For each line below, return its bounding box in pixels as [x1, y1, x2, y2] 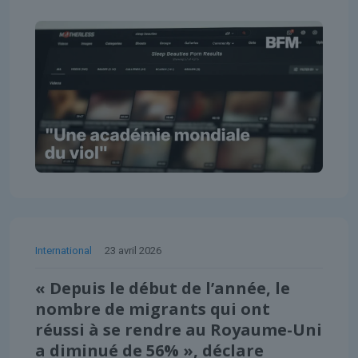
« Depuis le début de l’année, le [35, 276, 290, 299]
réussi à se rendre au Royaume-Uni [35, 318, 322, 340]
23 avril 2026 [105, 244, 161, 257]
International [35, 244, 92, 257]
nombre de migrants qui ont [35, 297, 270, 320]
